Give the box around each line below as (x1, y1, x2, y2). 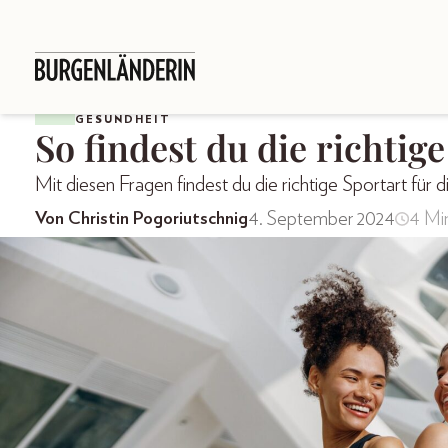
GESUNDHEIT (75, 114, 171, 125)
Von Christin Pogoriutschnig (35, 209, 248, 228)
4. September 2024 (248, 208, 395, 229)
